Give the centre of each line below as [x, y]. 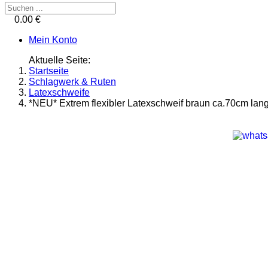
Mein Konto [53, 40]
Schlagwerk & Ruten [72, 82]
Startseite [49, 71]
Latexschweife [59, 92]
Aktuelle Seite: [62, 60]
